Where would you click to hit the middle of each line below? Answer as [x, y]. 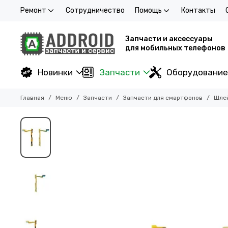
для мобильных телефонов [175, 48]
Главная [32, 98]
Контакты [198, 10]
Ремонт [33, 10]
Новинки [55, 72]
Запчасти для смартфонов [163, 98]
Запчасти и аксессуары [169, 39]
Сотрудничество [95, 10]
